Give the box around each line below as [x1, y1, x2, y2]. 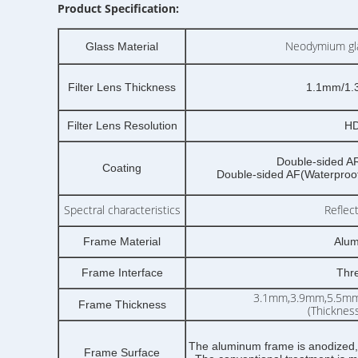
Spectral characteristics [63, 202, 181, 217]
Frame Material [83, 235, 161, 248]
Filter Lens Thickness [68, 81, 176, 93]
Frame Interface [81, 266, 163, 279]
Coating [102, 161, 141, 174]
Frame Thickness [78, 298, 166, 311]
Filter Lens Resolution [66, 119, 177, 132]
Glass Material [86, 40, 158, 53]
